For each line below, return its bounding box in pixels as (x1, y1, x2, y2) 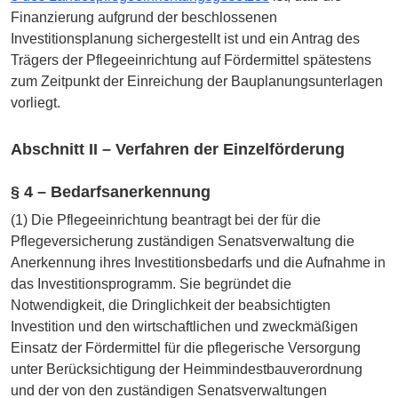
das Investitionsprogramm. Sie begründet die (11, 275, 291, 291)
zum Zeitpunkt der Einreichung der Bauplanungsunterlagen (11, 74, 383, 90)
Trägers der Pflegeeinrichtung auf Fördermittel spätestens (11, 52, 371, 68)
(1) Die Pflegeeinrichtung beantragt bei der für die (11, 211, 321, 227)
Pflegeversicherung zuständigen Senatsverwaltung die (11, 233, 354, 249)
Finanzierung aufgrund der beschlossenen (11, 10, 277, 26)
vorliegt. (11, 95, 60, 111)
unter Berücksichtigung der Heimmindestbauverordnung (11, 361, 362, 377)
